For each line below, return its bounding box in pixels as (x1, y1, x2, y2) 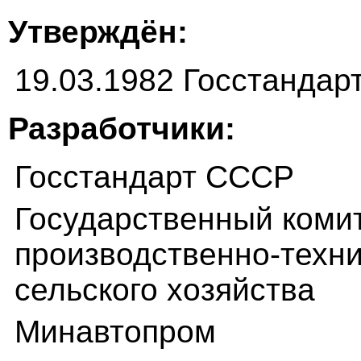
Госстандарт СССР (15, 160, 294, 195)
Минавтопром (15, 314, 216, 350)
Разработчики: (8, 111, 235, 147)
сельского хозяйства (15, 272, 315, 308)
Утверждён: (8, 15, 188, 50)
